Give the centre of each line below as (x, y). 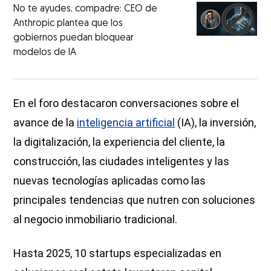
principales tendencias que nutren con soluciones (135, 200)
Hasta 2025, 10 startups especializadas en (118, 253)
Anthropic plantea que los (68, 23)
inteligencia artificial (126, 122)
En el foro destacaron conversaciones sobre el (126, 103)
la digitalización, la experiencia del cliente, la (119, 142)
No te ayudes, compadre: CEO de (86, 9)
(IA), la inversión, (216, 122)
